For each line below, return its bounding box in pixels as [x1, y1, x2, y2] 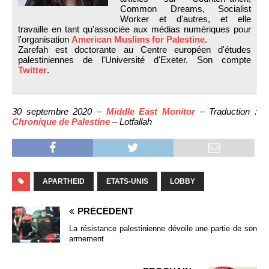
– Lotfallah [110, 116, 152, 127]
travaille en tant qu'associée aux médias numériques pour [18, 23, 251, 34]
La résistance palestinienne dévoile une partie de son [69, 223, 257, 233]
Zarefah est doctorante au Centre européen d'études [18, 44, 251, 55]
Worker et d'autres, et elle [120, 13, 251, 24]
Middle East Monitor [106, 106, 196, 116]
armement [69, 234, 104, 243]
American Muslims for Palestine [71, 34, 205, 44]
